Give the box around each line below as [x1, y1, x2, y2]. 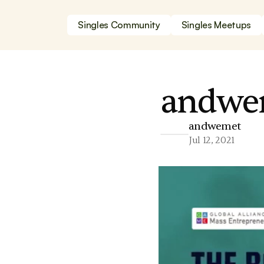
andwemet [189, 120, 241, 133]
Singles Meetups [181, 19, 251, 31]
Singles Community [78, 19, 160, 31]
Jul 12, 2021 [189, 134, 235, 146]
